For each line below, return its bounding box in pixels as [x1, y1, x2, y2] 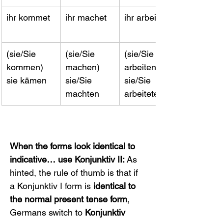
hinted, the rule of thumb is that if [10, 167, 140, 178]
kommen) [6, 62, 46, 72]
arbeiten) [124, 62, 162, 72]
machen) [65, 62, 102, 72]
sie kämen [6, 75, 47, 85]
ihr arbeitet [124, 12, 166, 23]
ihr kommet [6, 12, 50, 23]
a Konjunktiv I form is [10, 181, 93, 191]
